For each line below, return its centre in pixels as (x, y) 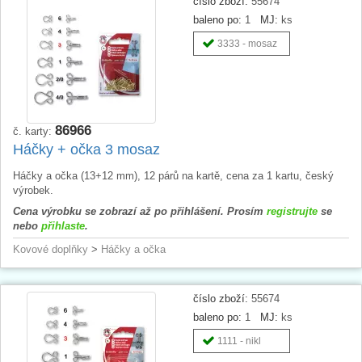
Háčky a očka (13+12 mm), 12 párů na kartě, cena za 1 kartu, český (173, 175)
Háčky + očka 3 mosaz (86, 149)
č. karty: (34, 131)
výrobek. (33, 190)
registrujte (292, 211)
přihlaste (63, 225)
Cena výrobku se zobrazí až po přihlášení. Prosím (140, 211)
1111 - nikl (239, 341)
